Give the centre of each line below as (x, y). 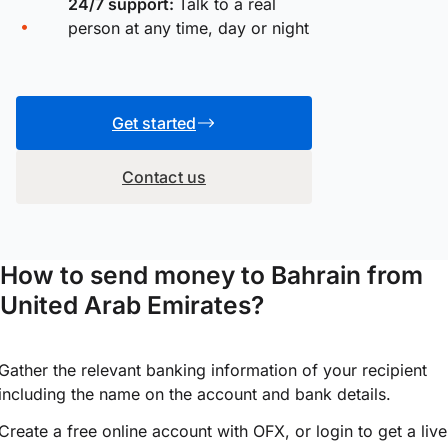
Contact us (164, 176)
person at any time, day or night (188, 27)
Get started (154, 122)
